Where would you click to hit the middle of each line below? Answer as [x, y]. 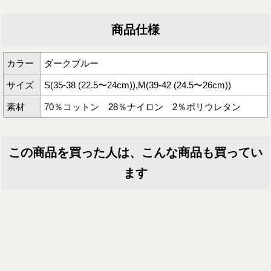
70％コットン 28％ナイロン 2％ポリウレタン [142, 107]
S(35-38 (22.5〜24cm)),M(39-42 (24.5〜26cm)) [138, 85]
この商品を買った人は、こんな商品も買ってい [135, 153]
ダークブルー [71, 64]
